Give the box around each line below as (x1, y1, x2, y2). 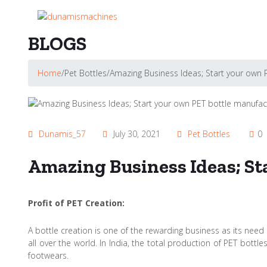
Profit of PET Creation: (28, 197, 125, 209)
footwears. (28, 249, 69, 261)
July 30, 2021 (111, 128, 160, 139)
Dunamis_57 (39, 128, 86, 139)
